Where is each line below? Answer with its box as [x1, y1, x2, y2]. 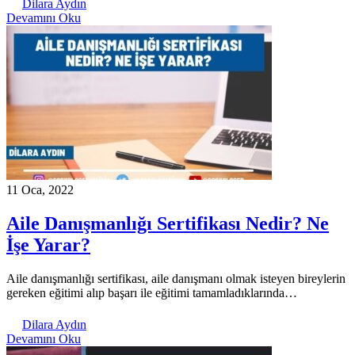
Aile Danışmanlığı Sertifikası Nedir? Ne [6, 212, 329, 234]
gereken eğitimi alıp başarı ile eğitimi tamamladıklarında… [6, 285, 297, 300]
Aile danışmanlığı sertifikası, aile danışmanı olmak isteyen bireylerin [6, 271, 345, 285]
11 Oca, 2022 [6, 182, 74, 197]
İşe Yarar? [6, 234, 90, 255]
